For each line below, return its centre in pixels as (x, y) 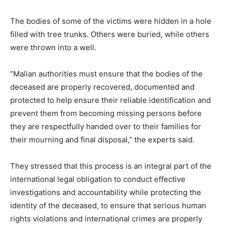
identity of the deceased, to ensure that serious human (108, 206)
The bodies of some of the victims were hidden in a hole (111, 21)
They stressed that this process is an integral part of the (111, 166)
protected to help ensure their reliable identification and (110, 100)
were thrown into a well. (53, 48)
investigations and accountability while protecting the (106, 193)
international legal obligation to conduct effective (98, 179)
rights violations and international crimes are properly (106, 219)
